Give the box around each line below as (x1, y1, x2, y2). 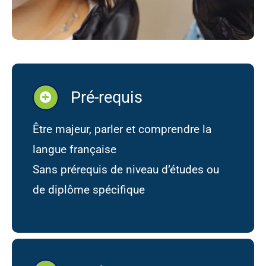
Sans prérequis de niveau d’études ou (32, 163, 219, 177)
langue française (32, 142, 116, 157)
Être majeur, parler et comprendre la (32, 122, 211, 137)
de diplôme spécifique (32, 183, 145, 197)
